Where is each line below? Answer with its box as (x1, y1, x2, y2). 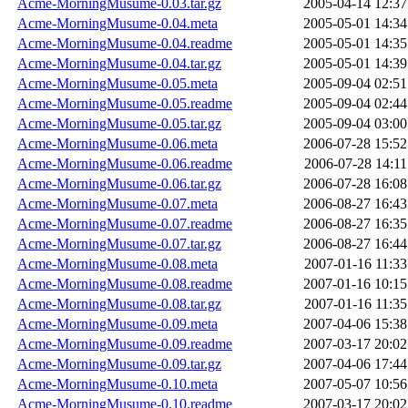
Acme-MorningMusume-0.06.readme (17, 156, 232, 172)
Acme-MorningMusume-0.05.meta (17, 76, 218, 92)
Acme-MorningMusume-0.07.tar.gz (17, 236, 221, 252)
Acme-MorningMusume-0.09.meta (17, 316, 218, 332)
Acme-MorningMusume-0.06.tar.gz (17, 176, 221, 192)
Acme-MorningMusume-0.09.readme (17, 336, 232, 352)
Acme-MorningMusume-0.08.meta (17, 256, 218, 272)
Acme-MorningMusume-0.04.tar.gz (17, 56, 221, 72)
